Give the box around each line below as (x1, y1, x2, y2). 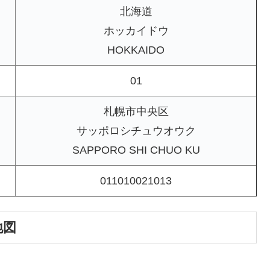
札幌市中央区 (103, 105, 169, 118)
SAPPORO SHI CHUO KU (72, 144, 200, 157)
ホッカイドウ (103, 25, 169, 37)
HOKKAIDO (107, 44, 165, 57)
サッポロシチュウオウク (76, 125, 196, 137)
